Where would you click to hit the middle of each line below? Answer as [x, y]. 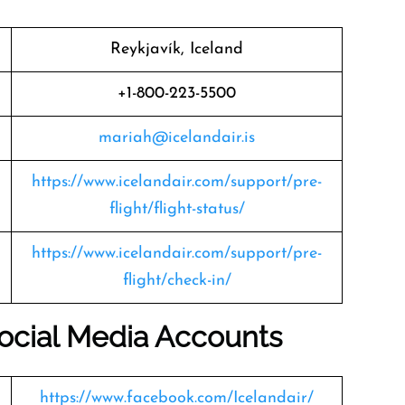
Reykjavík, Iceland [177, 49]
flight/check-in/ [177, 281]
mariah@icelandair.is [177, 138]
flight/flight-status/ [177, 209]
